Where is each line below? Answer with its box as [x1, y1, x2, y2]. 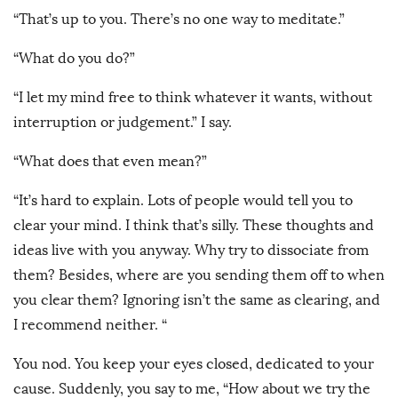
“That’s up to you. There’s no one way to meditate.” [13, 11, 348, 28]
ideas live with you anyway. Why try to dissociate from [13, 242, 369, 259]
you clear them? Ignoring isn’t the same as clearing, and [13, 291, 380, 309]
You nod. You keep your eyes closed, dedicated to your [13, 355, 374, 373]
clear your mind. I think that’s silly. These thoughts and [13, 217, 374, 235]
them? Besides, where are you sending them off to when [13, 267, 385, 284]
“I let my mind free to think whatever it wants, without [13, 89, 372, 107]
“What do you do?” [13, 50, 135, 68]
